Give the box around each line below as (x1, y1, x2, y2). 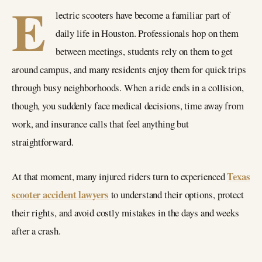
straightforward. (12, 135, 74, 149)
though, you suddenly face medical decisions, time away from (12, 99, 244, 112)
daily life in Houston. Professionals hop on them (55, 26, 239, 40)
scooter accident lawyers (12, 187, 109, 202)
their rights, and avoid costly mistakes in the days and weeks (12, 205, 239, 219)
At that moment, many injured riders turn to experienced (12, 169, 227, 183)
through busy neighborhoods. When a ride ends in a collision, (12, 81, 244, 94)
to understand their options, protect (108, 187, 244, 201)
